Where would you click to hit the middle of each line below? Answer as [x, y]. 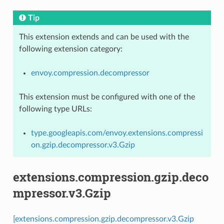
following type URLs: [55, 109]
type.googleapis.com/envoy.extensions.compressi [117, 133]
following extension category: [70, 49]
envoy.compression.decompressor [90, 73]
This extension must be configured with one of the [107, 97]
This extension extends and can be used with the [104, 37]
